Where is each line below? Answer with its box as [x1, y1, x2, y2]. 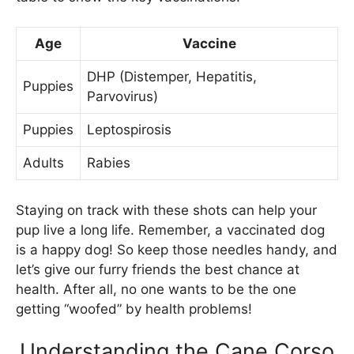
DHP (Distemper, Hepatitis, [87, 69, 257, 85]
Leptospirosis [87, 122, 171, 138]
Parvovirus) [87, 88, 158, 105]
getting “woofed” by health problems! [16, 300, 252, 317]
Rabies [87, 155, 130, 171]
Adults [23, 155, 64, 171]
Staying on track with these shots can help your [16, 201, 317, 218]
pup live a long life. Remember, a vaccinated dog [16, 221, 325, 238]
